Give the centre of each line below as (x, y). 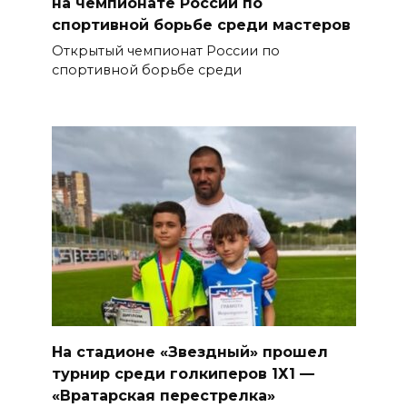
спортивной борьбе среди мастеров (201, 25)
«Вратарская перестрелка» (163, 395)
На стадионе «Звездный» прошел (189, 352)
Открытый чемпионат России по (165, 50)
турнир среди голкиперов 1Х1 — (183, 373)
